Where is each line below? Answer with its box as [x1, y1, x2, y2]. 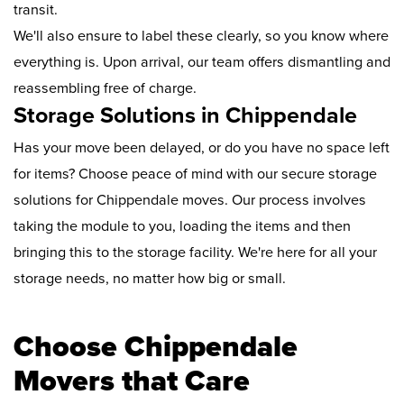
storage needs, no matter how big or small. [14, 269, 286, 288]
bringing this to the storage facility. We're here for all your [14, 243, 377, 262]
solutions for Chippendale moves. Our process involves [14, 190, 366, 209]
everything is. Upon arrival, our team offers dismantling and [14, 52, 390, 71]
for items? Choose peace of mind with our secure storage [14, 164, 377, 183]
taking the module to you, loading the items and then [14, 216, 351, 235]
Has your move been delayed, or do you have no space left [14, 138, 390, 157]
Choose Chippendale [14, 328, 298, 364]
